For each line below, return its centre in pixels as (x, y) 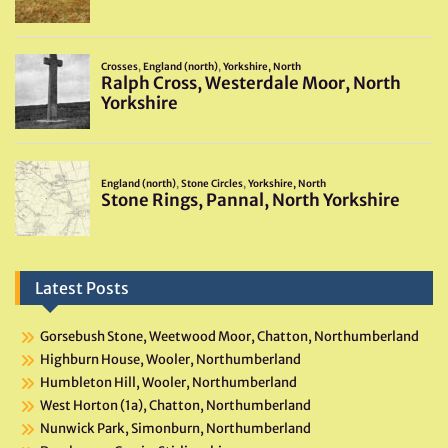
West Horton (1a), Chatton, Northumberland (175, 406)
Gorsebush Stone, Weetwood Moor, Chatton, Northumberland (229, 337)
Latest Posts (82, 288)
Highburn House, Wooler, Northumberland (170, 360)
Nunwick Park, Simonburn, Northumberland (175, 429)
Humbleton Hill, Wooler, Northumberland (168, 383)
